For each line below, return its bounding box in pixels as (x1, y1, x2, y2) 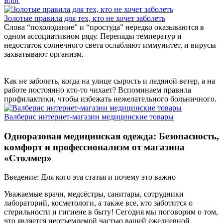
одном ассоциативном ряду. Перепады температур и (4, 32, 182, 40)
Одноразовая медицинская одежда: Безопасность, (4, 130, 219, 141)
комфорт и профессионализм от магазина (4, 141, 185, 152)
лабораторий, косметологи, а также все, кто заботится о (4, 199, 193, 208)
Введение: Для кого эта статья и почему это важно (4, 173, 176, 182)
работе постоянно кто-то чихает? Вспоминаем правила (4, 86, 191, 94)
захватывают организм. (4, 50, 84, 58)
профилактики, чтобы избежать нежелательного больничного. (4, 95, 217, 103)
